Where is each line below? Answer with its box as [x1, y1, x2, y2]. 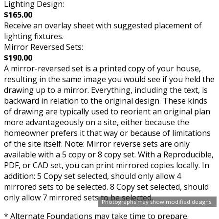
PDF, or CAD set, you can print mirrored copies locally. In [4, 159, 209, 171]
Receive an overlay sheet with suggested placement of [4, 20, 202, 31]
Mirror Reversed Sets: [4, 41, 83, 52]
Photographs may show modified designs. [102, 198, 213, 205]
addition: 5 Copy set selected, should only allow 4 [4, 170, 181, 181]
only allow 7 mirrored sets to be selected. [4, 192, 153, 203]
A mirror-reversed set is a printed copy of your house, [4, 63, 201, 74]
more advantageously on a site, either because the [4, 116, 189, 128]
